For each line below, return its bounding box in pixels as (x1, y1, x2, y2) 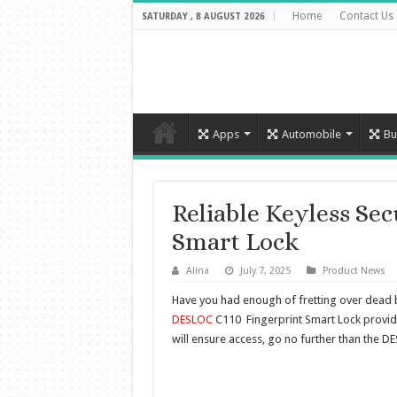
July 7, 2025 (239, 265, 291, 277)
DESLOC (171, 313, 213, 327)
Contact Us (339, 10, 393, 22)
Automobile (281, 128, 341, 142)
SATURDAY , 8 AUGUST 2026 (141, 12, 265, 21)
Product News (322, 265, 385, 277)
